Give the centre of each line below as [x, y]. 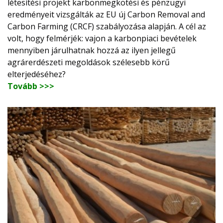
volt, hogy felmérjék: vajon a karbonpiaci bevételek [102, 38]
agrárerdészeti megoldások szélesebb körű [89, 62]
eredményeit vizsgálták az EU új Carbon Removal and [106, 14]
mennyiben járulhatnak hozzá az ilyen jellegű [92, 50]
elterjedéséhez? [37, 74]
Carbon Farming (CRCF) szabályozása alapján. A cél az [107, 26]
